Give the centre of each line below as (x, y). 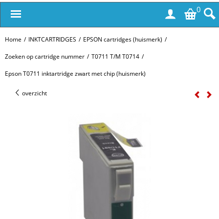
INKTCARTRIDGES (52, 39)
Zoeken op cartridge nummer (45, 56)
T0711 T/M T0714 (115, 56)
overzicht (34, 93)
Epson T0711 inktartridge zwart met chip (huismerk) (75, 74)
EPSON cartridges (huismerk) (123, 39)
